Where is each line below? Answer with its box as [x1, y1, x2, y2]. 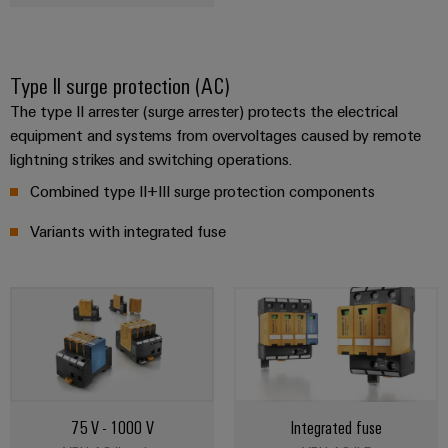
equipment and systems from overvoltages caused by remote [10, 125, 421, 146]
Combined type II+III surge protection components [30, 181, 375, 202]
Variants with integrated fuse [30, 221, 226, 242]
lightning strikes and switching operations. [10, 149, 292, 170]
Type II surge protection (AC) [10, 70, 230, 100]
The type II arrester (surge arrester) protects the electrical [10, 101, 398, 122]
